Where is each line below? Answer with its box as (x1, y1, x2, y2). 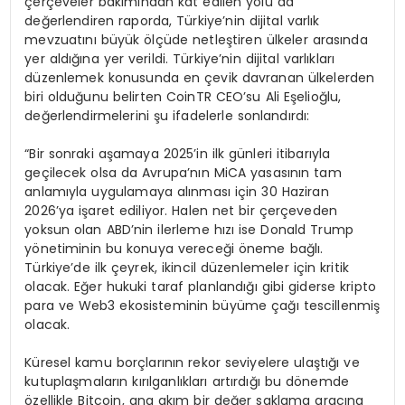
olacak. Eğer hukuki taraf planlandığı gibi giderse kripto (24, 278, 377, 297)
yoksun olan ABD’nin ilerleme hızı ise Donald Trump (24, 221, 353, 240)
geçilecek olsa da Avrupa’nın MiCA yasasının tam (24, 164, 342, 183)
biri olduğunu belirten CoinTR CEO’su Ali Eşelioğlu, (24, 88, 342, 107)
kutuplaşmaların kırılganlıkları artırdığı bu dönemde (24, 372, 350, 391)
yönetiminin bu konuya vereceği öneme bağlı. (24, 240, 324, 259)
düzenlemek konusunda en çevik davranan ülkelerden (24, 69, 375, 88)
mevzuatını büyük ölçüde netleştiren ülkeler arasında (24, 31, 368, 50)
